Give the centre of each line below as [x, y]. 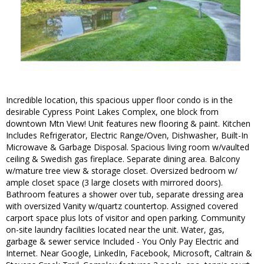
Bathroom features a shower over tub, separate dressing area [125, 194]
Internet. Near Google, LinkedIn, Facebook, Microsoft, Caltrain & [129, 253]
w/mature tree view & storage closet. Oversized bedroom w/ [122, 171]
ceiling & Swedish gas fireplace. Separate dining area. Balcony [123, 159]
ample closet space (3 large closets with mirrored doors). [114, 183]
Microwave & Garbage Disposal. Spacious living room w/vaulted [128, 147]
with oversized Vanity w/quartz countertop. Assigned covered [122, 206]
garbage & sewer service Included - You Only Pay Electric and [122, 242]
